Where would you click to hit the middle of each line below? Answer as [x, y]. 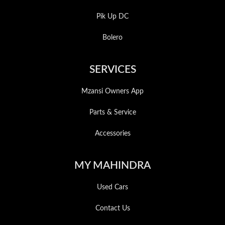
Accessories [113, 134]
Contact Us [113, 208]
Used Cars [113, 187]
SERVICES [113, 70]
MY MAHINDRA [113, 165]
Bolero [113, 38]
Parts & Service [113, 113]
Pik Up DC [113, 17]
